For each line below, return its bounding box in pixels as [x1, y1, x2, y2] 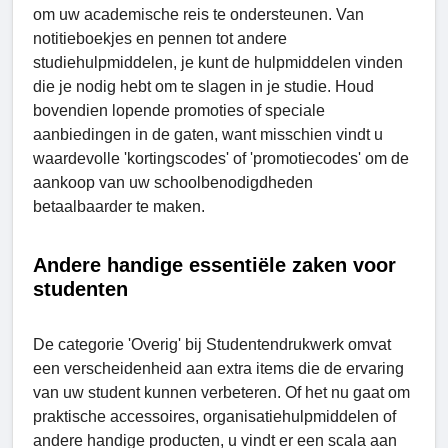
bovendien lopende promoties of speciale [33, 101, 325, 119]
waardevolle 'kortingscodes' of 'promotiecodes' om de [33, 149, 409, 167]
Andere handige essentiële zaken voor [33, 253, 396, 276]
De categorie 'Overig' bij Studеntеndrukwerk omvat [33, 335, 391, 353]
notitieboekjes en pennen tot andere [33, 29, 287, 47]
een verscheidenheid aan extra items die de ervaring [33, 359, 404, 377]
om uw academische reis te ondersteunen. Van [33, 5, 364, 23]
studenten [33, 277, 128, 300]
